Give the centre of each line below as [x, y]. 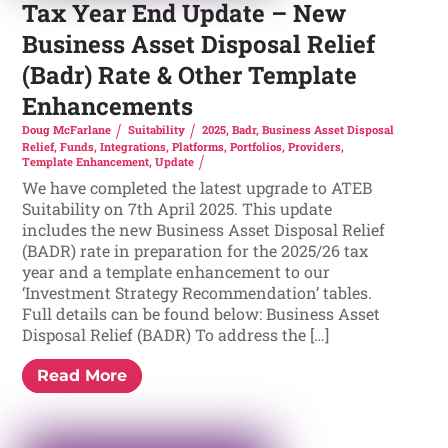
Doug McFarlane [67, 130]
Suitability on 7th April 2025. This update [177, 208]
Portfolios [256, 146]
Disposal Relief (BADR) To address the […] [176, 334]
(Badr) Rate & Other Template [190, 75]
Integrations [133, 146]
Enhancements [108, 106]
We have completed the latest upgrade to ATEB [197, 187]
